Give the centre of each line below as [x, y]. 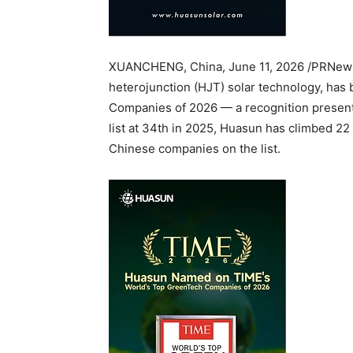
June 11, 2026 [266, 66]
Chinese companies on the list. [195, 148]
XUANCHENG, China [165, 66]
